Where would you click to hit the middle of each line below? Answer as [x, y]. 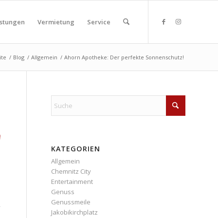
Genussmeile [71, 202]
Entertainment [72, 182]
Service [99, 22]
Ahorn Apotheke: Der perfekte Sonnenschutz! [124, 57]
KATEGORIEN [76, 149]
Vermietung [56, 22]
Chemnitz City [71, 171]
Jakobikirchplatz [75, 212]
